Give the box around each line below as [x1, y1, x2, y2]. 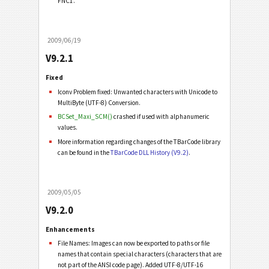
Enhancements [46, 225, 95, 234]
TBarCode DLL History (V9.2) [110, 148, 189, 157]
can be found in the [58, 148, 111, 157]
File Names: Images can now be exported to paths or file [58, 239, 210, 248]
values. [58, 123, 78, 132]
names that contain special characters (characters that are [58, 250, 222, 259]
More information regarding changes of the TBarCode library [58, 137, 221, 146]
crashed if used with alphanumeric [112, 112, 210, 121]
